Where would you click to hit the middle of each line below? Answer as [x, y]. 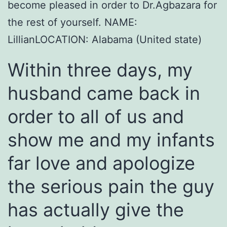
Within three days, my [100, 70]
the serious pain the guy [111, 187]
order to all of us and [96, 117]
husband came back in [104, 93]
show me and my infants [111, 140]
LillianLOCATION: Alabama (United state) [105, 40]
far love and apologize [101, 163]
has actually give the [96, 210]
